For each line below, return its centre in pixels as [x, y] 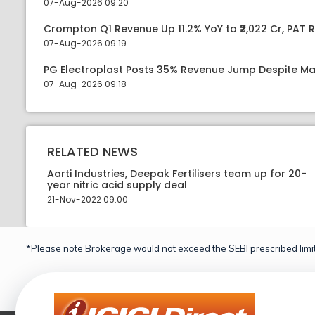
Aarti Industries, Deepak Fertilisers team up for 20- [177, 174]
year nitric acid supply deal [117, 185]
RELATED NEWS [92, 151]
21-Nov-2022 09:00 [88, 199]
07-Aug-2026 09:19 [85, 43]
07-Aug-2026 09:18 [85, 84]
